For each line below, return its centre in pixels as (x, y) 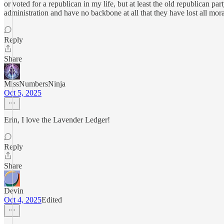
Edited (52, 200)
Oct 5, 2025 (23, 93)
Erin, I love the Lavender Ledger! (57, 120)
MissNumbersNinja (35, 84)
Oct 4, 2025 (23, 200)
